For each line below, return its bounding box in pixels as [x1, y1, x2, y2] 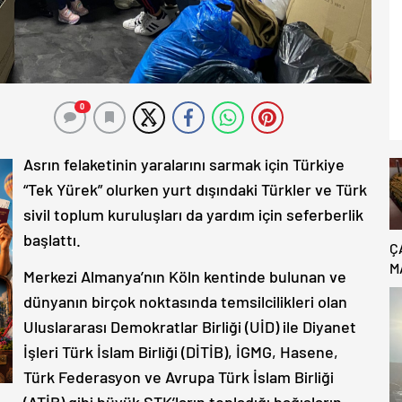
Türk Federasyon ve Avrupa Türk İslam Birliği [23, 366, 334, 387]
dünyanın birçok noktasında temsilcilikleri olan [23, 291, 347, 311]
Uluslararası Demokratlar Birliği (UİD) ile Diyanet [23, 316, 356, 336]
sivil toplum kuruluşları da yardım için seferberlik [23, 204, 363, 224]
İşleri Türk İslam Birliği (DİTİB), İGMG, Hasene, [23, 341, 338, 362]
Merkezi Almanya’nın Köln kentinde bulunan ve [23, 266, 346, 286]
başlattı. [23, 229, 84, 249]
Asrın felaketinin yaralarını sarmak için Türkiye [23, 153, 345, 174]
